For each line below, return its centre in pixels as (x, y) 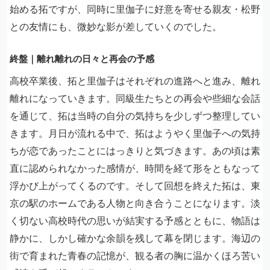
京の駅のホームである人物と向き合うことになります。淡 (135, 203)
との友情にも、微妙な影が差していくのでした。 (116, 27)
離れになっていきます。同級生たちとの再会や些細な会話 (135, 98)
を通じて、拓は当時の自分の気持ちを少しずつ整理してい (135, 116)
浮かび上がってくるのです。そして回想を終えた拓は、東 (135, 186)
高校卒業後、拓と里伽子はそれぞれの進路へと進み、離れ (135, 81)
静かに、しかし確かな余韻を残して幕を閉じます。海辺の (135, 238)
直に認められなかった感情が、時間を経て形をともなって (135, 168)
